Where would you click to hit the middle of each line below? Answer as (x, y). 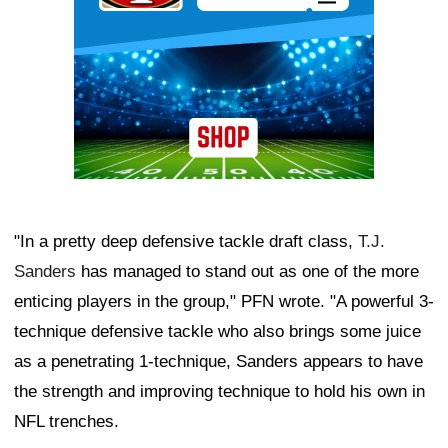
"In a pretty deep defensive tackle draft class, (186, 242)
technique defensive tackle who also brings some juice (217, 332)
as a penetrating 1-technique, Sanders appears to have (218, 362)
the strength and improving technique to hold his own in (219, 392)
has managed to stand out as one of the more (247, 272)
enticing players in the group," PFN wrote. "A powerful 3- (224, 302)
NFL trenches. (66, 422)
